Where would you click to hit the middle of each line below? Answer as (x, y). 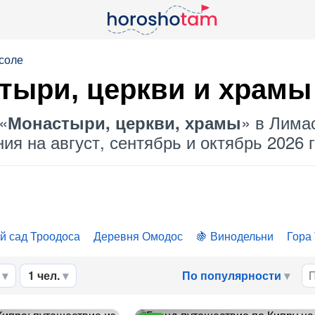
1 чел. (44, 275)
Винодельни (242, 236)
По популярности (232, 275)
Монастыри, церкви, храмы (124, 122)
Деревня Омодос (138, 236)
